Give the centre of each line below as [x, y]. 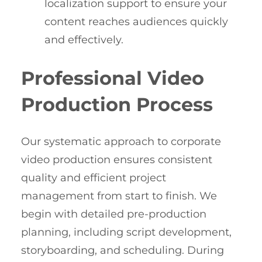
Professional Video [113, 78]
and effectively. [84, 40]
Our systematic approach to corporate [121, 142]
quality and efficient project [94, 178]
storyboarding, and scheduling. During [123, 251]
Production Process [117, 104]
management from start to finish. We [119, 196]
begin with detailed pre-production [114, 214]
